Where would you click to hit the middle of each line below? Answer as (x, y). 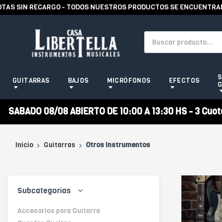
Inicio (24, 145)
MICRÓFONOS (129, 81)
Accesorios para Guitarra (59, 211)
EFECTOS (184, 81)
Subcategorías (45, 191)
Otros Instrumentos (118, 145)
